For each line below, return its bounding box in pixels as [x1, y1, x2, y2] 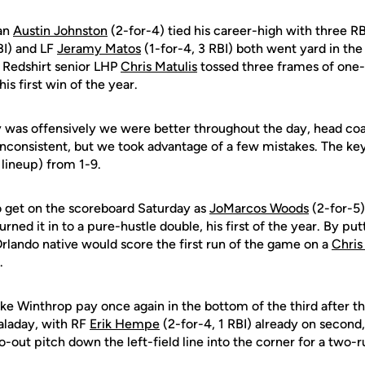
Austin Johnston [13, 23, 108, 38]
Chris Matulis [121, 59, 197, 74]
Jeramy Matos [57, 41, 141, 56]
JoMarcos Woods [209, 200, 309, 216]
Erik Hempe [90, 316, 160, 332]
